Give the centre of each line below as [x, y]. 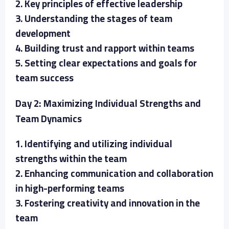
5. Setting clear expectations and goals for [106, 63]
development [43, 33]
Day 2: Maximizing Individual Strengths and [108, 103]
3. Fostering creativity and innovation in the [108, 203]
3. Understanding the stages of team [94, 18]
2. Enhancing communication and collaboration [114, 173]
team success [44, 78]
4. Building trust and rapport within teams [105, 48]
